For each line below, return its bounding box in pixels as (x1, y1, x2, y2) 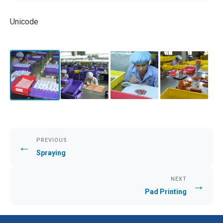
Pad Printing (145, 188, 187, 196)
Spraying (36, 149, 66, 157)
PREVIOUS (36, 137, 67, 144)
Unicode (10, 17, 38, 27)
